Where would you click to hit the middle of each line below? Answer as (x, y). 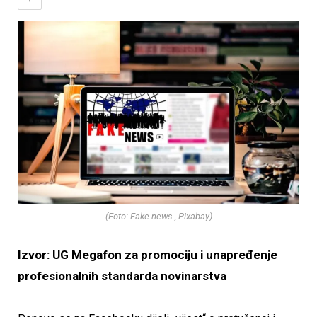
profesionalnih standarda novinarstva (122, 276)
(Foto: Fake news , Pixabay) (158, 217)
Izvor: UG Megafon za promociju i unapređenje (148, 255)
